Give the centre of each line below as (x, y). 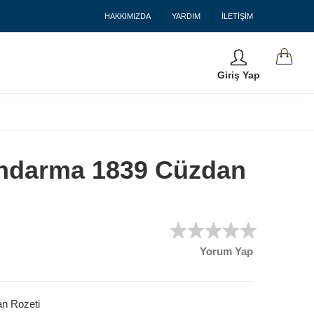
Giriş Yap (239, 75)
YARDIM (186, 16)
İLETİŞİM (237, 16)
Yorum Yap (226, 252)
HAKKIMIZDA (128, 16)
